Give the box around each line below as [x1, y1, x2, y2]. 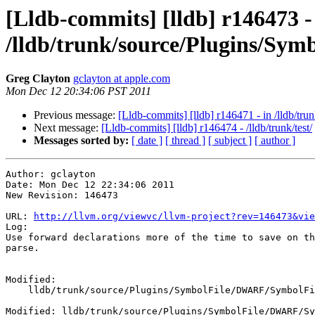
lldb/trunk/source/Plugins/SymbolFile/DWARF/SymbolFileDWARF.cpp [6, 285, 28, 296]
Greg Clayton [6, 72, 70, 85]
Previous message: [34, 109, 118, 122]
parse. [6, 243, 39, 254]
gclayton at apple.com [73, 72, 170, 85]
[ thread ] [165, 134, 205, 147]
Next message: [34, 122, 101, 134]
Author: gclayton [6, 169, 96, 180]
